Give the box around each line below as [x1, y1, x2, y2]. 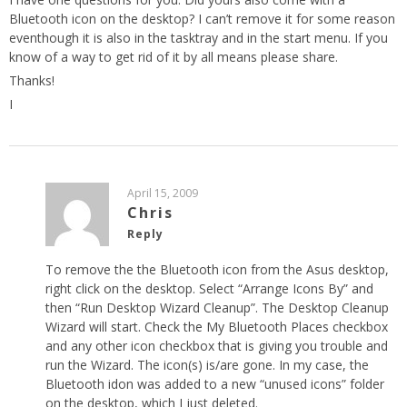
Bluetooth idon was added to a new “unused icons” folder [45, 375, 384, 393]
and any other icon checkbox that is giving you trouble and [45, 337, 388, 355]
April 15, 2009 [127, 185, 198, 202]
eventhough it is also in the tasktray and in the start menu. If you [9, 29, 388, 47]
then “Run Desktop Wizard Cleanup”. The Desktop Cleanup [45, 299, 389, 317]
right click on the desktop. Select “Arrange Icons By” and [45, 280, 373, 298]
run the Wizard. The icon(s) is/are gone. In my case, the [45, 356, 369, 374]
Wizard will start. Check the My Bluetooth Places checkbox [45, 318, 388, 336]
